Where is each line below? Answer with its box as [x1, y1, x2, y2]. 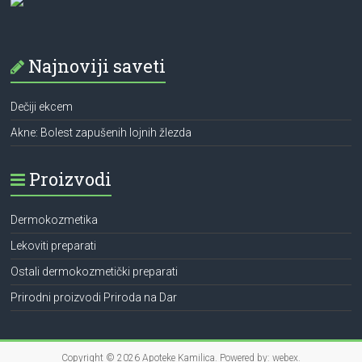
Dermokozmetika [11, 213, 99, 226]
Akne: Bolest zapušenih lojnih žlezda [11, 125, 192, 139]
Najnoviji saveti [28, 53, 166, 78]
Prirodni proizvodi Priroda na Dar [11, 290, 178, 304]
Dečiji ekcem [11, 99, 74, 113]
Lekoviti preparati [11, 238, 97, 252]
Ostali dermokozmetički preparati [11, 264, 179, 278]
